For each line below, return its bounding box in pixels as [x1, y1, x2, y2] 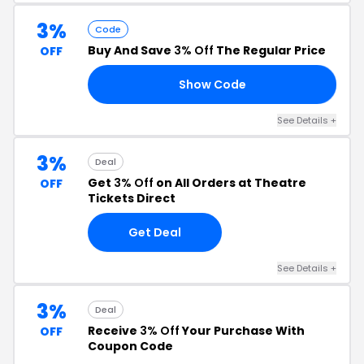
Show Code [178, 76, 246, 93]
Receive [88, 323, 140, 339]
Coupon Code [88, 338, 173, 354]
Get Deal [128, 223, 181, 240]
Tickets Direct [88, 190, 175, 206]
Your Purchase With [180, 323, 305, 339]
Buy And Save [88, 42, 174, 58]
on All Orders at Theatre [154, 175, 306, 191]
